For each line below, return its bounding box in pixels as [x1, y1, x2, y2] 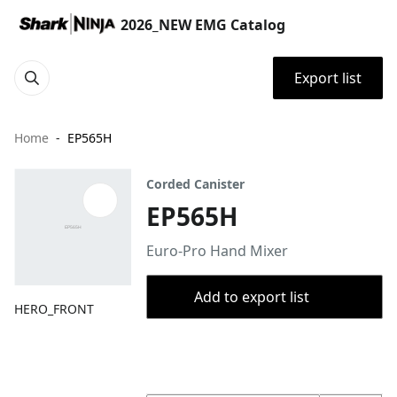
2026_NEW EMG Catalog [121, 15, 285, 35]
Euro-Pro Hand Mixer [146, 241, 289, 261]
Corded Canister [146, 175, 245, 192]
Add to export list [193, 287, 309, 307]
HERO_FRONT [14, 300, 94, 318]
